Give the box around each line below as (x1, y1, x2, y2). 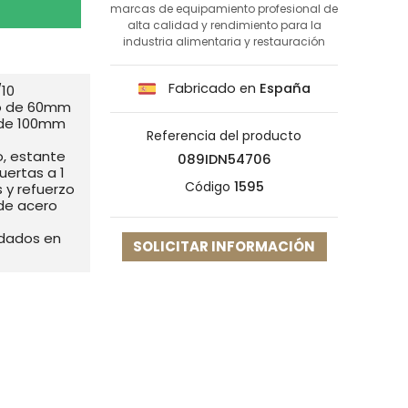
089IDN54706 (177, 150, 271, 169)
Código (184, 178, 230, 197)
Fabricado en (164, 78, 260, 97)
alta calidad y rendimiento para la (127, 16, 321, 33)
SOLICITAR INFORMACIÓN (133, 237, 315, 257)
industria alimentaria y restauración (123, 33, 325, 49)
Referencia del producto (147, 127, 301, 146)
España (259, 78, 311, 97)
